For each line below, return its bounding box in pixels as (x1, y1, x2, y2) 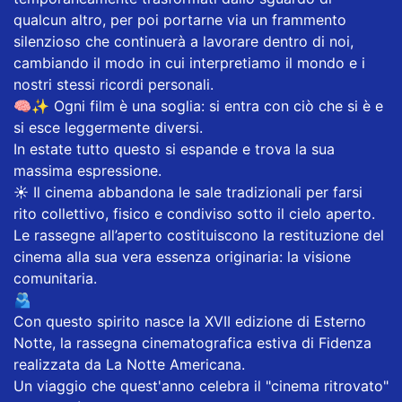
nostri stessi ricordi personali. (13, 74, 214, 93)
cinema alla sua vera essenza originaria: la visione (13, 247, 351, 266)
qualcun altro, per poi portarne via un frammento (13, 10, 346, 29)
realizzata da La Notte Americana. (13, 354, 249, 373)
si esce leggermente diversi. (13, 118, 203, 136)
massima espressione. (13, 161, 166, 179)
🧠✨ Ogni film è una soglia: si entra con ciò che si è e (13, 96, 383, 115)
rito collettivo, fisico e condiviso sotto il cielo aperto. (13, 204, 375, 223)
